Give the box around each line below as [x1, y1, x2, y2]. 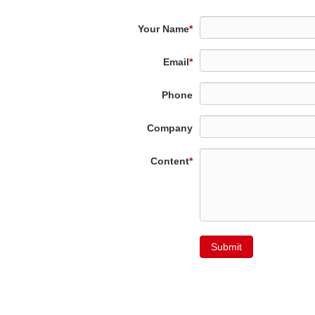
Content [150, 155, 189, 167]
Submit [210, 240, 242, 252]
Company [146, 122, 193, 134]
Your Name [137, 22, 189, 34]
